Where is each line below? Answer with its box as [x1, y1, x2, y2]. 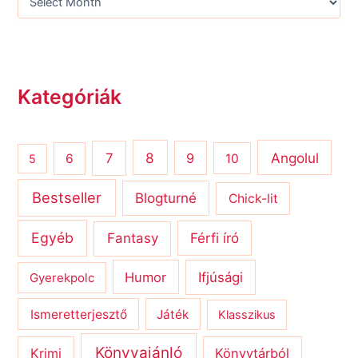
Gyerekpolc [29, 269, 94, 285]
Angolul [270, 149, 319, 166]
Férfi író [190, 229, 240, 247]
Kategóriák [18, 85, 122, 109]
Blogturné [135, 189, 197, 207]
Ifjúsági [198, 268, 244, 285]
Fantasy [106, 230, 158, 247]
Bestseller [32, 189, 101, 207]
